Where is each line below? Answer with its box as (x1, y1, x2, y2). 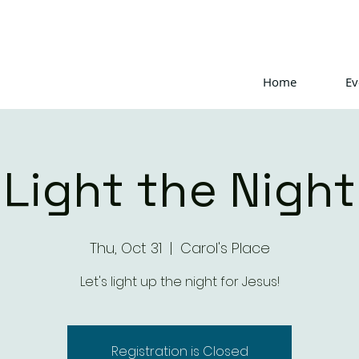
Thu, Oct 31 (89, 238, 162, 258)
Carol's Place (179, 238, 270, 258)
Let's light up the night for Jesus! (79, 272, 280, 291)
